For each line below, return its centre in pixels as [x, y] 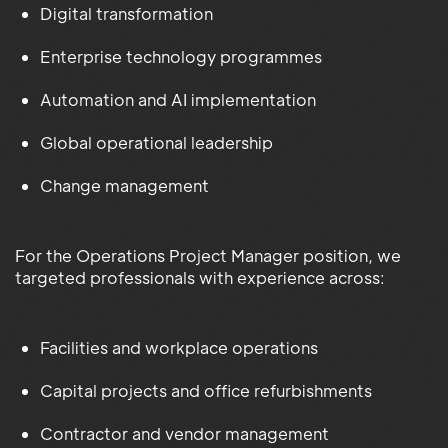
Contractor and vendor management [184, 433]
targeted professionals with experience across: [200, 277]
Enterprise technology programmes [181, 56]
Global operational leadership [156, 142]
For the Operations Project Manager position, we [208, 255]
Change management [124, 185]
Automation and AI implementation [178, 99]
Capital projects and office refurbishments [206, 390]
